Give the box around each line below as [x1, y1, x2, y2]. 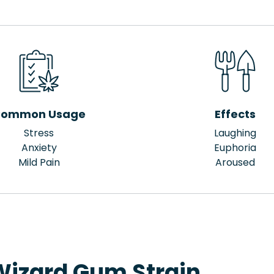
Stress [24, 126, 54, 140]
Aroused [215, 155, 255, 169]
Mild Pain [18, 155, 60, 169]
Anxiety [21, 141, 57, 155]
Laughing [214, 126, 256, 140]
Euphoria [214, 141, 256, 155]
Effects [215, 106, 256, 122]
